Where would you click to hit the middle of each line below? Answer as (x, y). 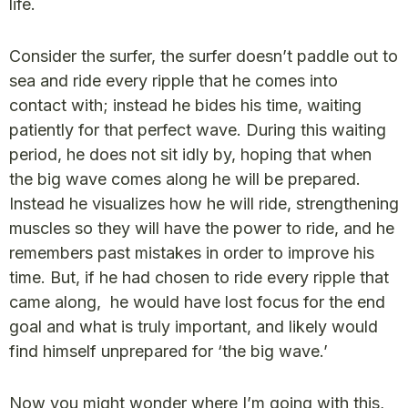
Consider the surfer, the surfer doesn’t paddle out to (204, 56)
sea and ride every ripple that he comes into (173, 81)
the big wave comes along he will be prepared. (185, 179)
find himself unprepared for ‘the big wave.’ (168, 351)
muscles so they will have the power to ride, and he (202, 228)
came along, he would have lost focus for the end (197, 302)
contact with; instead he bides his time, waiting (185, 105)
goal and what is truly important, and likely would (194, 326)
